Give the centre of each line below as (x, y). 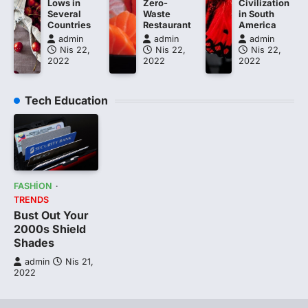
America (258, 25)
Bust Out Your (51, 215)
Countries (69, 25)
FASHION (33, 186)
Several (64, 14)
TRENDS (31, 199)
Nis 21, (79, 261)
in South (257, 14)
